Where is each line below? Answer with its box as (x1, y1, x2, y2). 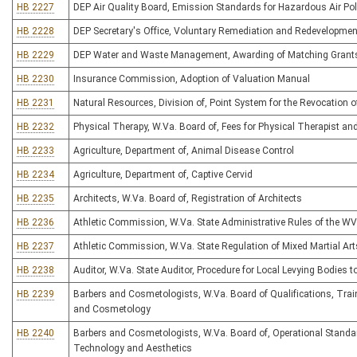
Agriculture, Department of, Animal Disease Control (73, 145, 294, 156)
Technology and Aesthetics (73, 343, 192, 354)
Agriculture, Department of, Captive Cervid (73, 169, 253, 180)
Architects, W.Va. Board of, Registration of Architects (73, 193, 302, 204)
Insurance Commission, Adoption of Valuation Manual (73, 73, 310, 84)
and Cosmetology (73, 304, 151, 315)
